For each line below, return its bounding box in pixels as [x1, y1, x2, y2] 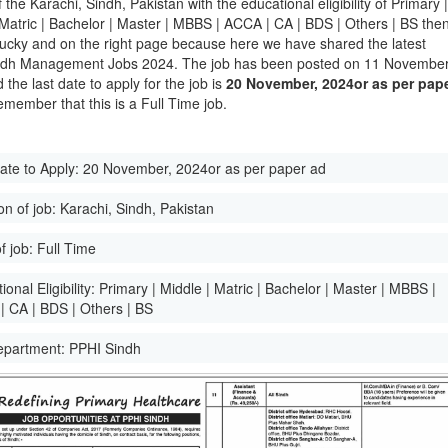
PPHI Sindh [69, 338, 142, 358]
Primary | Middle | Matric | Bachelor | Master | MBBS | [99, 278, 437, 298]
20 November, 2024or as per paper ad [83, 158, 327, 178]
